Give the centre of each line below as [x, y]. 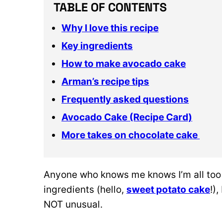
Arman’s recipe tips [105, 82]
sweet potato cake [168, 190]
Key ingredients [97, 46]
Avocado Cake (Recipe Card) [127, 117]
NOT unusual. [74, 204]
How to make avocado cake [124, 64]
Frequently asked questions [125, 99]
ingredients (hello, [85, 190]
